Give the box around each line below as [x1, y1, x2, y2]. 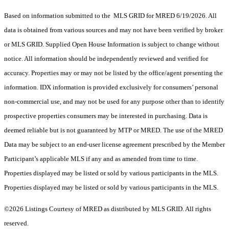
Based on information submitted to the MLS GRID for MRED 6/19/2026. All [4, 12, 217, 20]
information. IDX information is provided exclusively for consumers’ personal [4, 83, 218, 91]
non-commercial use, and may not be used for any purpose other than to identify [4, 98, 224, 106]
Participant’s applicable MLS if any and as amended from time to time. [4, 155, 198, 163]
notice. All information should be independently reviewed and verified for [4, 55, 208, 63]
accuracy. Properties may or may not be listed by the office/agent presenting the [4, 69, 223, 77]
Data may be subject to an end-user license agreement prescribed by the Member [4, 141, 225, 149]
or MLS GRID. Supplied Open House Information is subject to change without [4, 40, 219, 49]
